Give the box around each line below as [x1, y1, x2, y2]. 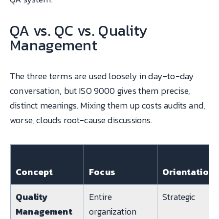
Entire [89, 190, 112, 203]
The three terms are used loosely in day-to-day [10, 69, 195, 83]
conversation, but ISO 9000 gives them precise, [10, 84, 191, 98]
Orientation [162, 165, 214, 178]
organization [89, 204, 137, 218]
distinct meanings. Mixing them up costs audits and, [10, 99, 206, 112]
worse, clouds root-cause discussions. [10, 113, 153, 127]
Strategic [162, 190, 196, 203]
